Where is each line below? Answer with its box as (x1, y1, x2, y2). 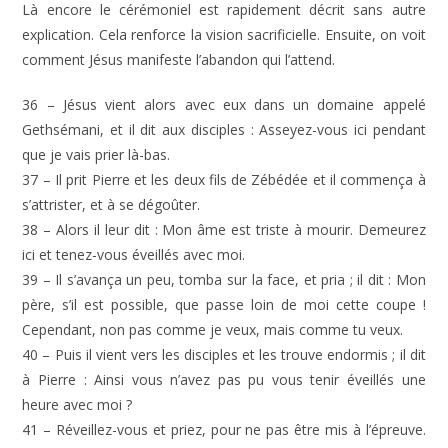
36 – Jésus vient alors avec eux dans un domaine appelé (22, 95, 426, 114)
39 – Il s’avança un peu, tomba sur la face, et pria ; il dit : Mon (22, 270, 426, 289)
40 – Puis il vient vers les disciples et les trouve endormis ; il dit (22, 345, 426, 364)
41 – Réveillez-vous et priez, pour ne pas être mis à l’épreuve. (22, 420, 426, 439)
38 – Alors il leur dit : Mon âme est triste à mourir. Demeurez (22, 220, 426, 239)
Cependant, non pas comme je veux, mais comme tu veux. (22, 320, 404, 339)
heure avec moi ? (22, 395, 133, 414)
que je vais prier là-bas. (22, 145, 171, 164)
